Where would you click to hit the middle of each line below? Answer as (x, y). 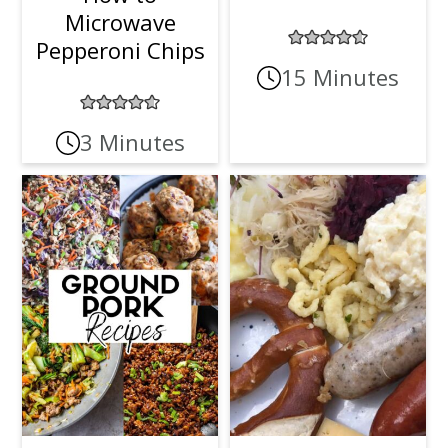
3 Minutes (132, 142)
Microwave (120, 22)
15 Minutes (339, 77)
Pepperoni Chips (120, 50)
